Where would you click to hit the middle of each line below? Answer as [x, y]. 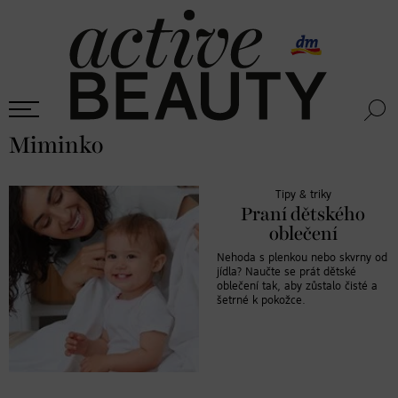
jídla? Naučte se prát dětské [287, 272]
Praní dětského [303, 215]
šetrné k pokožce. [261, 300]
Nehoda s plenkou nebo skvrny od [302, 258]
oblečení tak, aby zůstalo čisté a [297, 286]
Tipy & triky [303, 195]
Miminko [56, 146]
